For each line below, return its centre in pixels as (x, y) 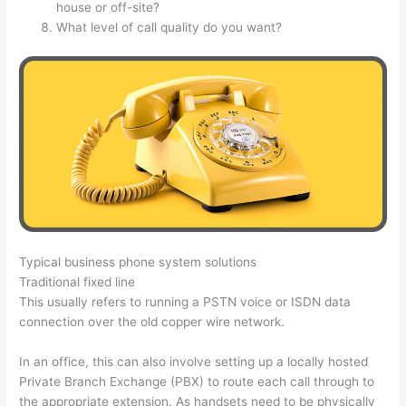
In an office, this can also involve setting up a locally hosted (194, 361)
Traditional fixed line (77, 281)
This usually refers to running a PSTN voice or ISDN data (185, 301)
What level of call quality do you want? (169, 28)
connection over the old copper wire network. (152, 321)
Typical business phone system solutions (138, 261)
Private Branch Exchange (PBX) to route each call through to (197, 381)
